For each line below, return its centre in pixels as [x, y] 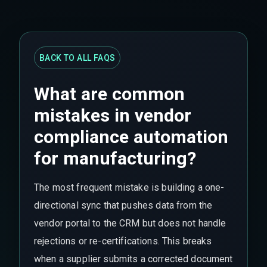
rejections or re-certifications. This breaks [123, 241]
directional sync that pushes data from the [123, 205]
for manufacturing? [115, 158]
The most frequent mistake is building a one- [129, 187]
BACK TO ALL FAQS [77, 58]
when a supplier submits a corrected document [133, 259]
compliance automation [131, 137]
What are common [109, 94]
